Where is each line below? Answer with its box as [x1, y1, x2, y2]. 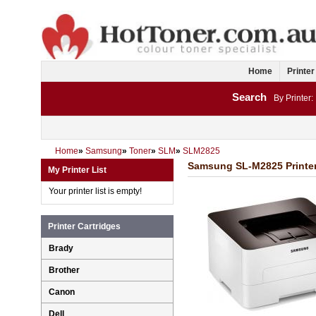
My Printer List [48, 165, 107, 176]
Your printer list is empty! [49, 186, 142, 197]
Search [232, 91, 267, 104]
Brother [49, 265, 80, 276]
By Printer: [274, 93, 313, 104]
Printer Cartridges [48, 221, 121, 232]
